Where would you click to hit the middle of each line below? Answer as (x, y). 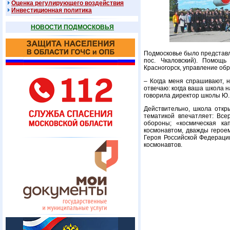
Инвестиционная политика (52, 10)
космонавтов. (163, 145)
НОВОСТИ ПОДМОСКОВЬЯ (72, 27)
